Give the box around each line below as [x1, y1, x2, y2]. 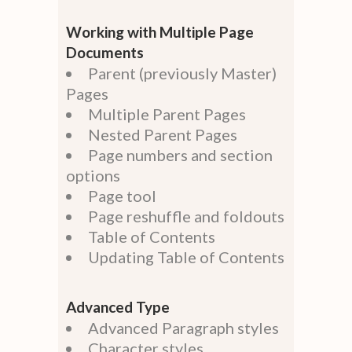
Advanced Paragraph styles [88, 318, 279, 338]
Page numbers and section [88, 145, 273, 165]
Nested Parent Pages [88, 125, 237, 145]
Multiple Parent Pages [88, 104, 246, 124]
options [66, 166, 120, 185]
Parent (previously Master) [88, 64, 277, 83]
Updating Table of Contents [88, 247, 284, 267]
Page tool [88, 186, 156, 206]
